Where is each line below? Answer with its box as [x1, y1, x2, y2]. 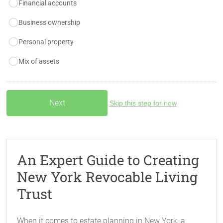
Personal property [18, 38, 74, 46]
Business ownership [18, 18, 81, 26]
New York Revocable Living [17, 168, 198, 186]
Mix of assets [18, 57, 60, 65]
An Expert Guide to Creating [17, 151, 200, 169]
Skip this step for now [109, 99, 177, 107]
